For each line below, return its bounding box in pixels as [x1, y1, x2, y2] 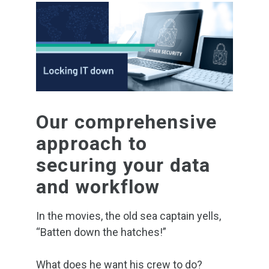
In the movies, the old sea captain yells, [36, 210, 221, 222]
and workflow [36, 175, 160, 198]
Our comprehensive [36, 110, 217, 133]
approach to [36, 132, 148, 155]
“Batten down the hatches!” [36, 226, 166, 238]
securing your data [36, 154, 211, 177]
